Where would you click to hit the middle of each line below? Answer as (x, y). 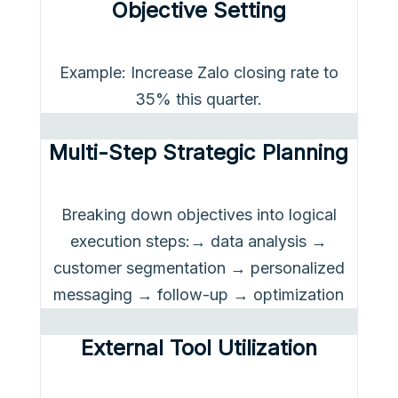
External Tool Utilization (199, 348)
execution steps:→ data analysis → (199, 242)
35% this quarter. (199, 99)
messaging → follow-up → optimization (199, 295)
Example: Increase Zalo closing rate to (199, 73)
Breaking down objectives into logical (199, 215)
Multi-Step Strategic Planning (199, 153)
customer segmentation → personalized (199, 268)
